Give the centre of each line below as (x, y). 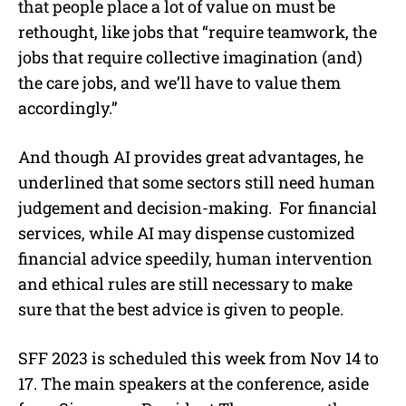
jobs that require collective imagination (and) (190, 57)
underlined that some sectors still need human (197, 182)
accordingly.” (68, 107)
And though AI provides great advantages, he (191, 156)
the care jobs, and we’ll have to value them (179, 82)
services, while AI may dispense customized (187, 232)
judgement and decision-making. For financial (198, 207)
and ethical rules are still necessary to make (185, 283)
